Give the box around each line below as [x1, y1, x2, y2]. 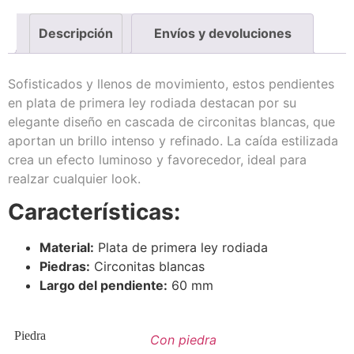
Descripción [39, 25, 114, 42]
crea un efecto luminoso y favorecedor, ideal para [8, 152, 307, 168]
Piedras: [40, 258, 90, 275]
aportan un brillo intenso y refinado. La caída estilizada [8, 133, 338, 149]
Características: [8, 198, 180, 226]
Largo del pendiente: [40, 277, 168, 294]
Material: [40, 239, 94, 256]
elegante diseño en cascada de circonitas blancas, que [8, 114, 335, 130]
